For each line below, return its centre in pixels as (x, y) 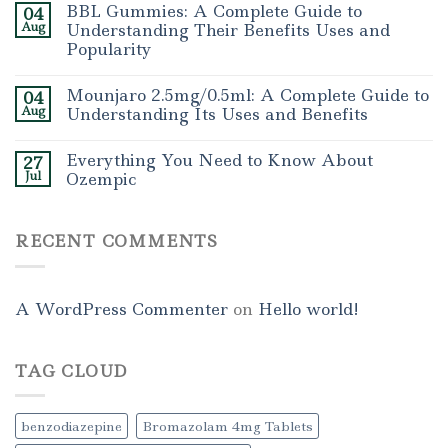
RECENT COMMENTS (116, 241)
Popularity (109, 49)
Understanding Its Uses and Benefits (217, 114)
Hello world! (308, 308)
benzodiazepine (71, 426)
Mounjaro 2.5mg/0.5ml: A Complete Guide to (247, 95)
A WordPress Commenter (121, 308)
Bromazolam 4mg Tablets (227, 426)
